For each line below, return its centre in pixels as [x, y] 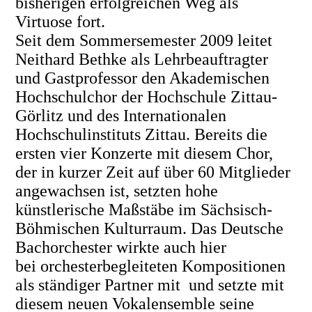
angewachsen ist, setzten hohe [117, 190]
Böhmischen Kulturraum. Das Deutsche [150, 228]
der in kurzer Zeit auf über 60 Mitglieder [153, 172]
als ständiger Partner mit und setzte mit [150, 284]
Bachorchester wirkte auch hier [121, 247]
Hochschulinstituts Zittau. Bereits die [142, 134]
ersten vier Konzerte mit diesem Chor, [145, 153]
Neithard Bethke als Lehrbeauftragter [142, 59]
